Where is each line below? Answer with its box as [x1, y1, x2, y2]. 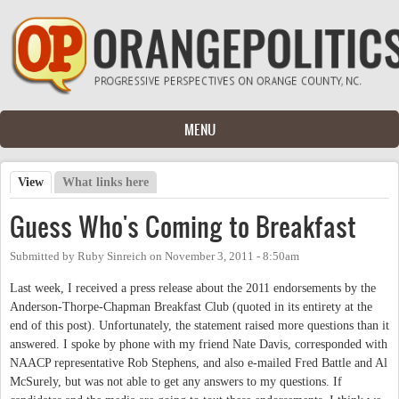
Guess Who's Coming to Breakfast [10, 208, 356, 245]
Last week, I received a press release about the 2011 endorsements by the [10, 281, 376, 295]
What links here [62, 175, 150, 189]
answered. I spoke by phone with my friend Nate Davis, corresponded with [10, 337, 387, 351]
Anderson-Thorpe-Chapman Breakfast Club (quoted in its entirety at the [10, 299, 372, 313]
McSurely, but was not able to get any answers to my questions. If [10, 374, 342, 388]
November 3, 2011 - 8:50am [165, 249, 299, 263]
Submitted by [10, 249, 77, 263]
